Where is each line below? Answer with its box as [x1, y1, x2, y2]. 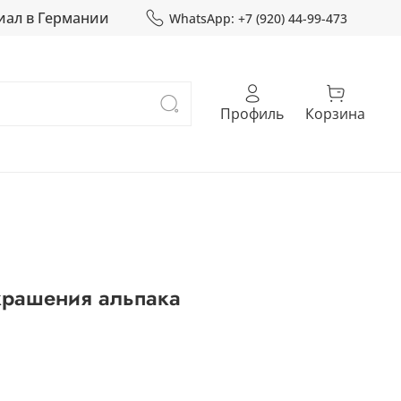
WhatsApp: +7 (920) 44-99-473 [169, 9, 347, 27]
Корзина [305, 104, 365, 124]
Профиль [220, 104, 284, 124]
